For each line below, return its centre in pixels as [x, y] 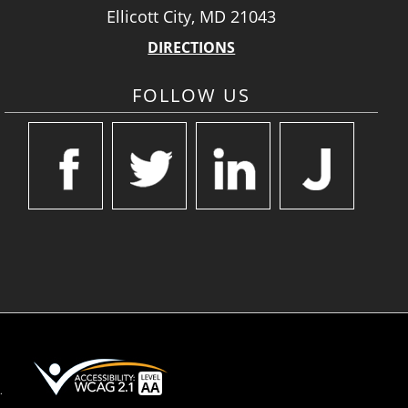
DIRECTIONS [192, 47]
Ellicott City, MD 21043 [192, 16]
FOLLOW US [192, 95]
